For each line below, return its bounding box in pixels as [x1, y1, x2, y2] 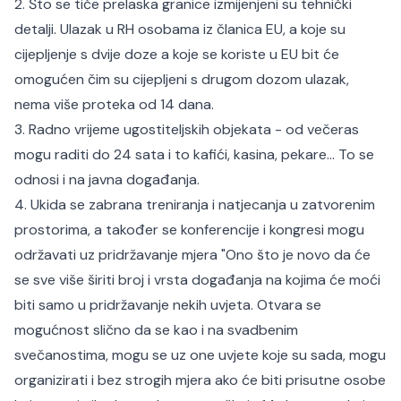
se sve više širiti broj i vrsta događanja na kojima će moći [14, 270, 380, 289]
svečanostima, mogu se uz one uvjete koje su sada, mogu [14, 346, 386, 364]
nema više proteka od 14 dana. [14, 95, 214, 114]
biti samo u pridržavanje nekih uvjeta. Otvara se [14, 295, 321, 314]
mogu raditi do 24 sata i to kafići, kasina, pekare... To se [14, 145, 374, 164]
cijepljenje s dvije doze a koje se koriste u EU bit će [14, 45, 339, 64]
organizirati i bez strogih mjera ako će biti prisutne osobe [14, 371, 386, 389]
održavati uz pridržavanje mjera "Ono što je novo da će [14, 245, 371, 264]
